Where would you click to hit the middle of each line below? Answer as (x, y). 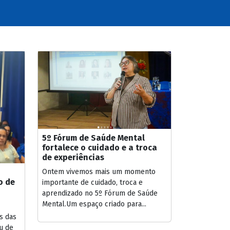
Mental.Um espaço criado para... (94, 204)
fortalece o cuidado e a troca (100, 147)
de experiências (73, 157)
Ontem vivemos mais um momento (99, 171)
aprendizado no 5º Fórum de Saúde (100, 193)
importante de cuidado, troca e (92, 182)
